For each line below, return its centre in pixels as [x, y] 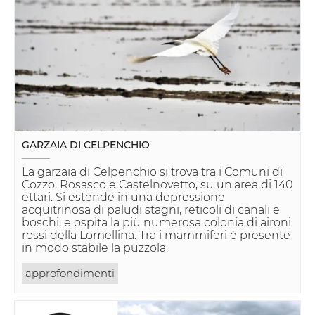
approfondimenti [70, 274]
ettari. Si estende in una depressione [123, 198]
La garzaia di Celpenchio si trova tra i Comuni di [152, 172]
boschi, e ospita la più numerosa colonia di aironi [156, 223]
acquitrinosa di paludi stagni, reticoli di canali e [151, 210]
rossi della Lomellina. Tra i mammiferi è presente [156, 236]
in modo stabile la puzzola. [95, 248]
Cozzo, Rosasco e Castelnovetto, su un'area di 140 [157, 185]
